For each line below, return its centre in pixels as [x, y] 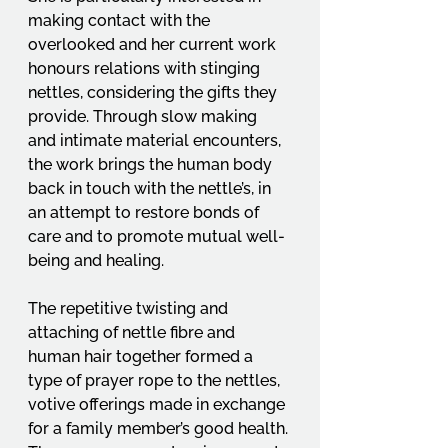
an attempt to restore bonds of [145, 213]
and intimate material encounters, [156, 141]
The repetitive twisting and [130, 309]
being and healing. [96, 261]
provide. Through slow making [144, 117]
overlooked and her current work [154, 45]
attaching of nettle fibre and [133, 333]
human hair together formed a [142, 357]
